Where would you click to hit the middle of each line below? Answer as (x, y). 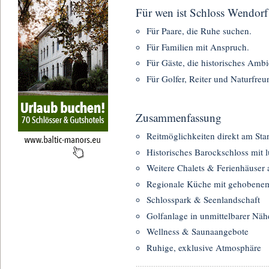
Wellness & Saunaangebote (198, 231)
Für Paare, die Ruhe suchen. (199, 31)
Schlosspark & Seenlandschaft (203, 200)
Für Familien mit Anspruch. (198, 47)
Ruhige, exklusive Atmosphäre (204, 247)
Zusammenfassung (179, 117)
